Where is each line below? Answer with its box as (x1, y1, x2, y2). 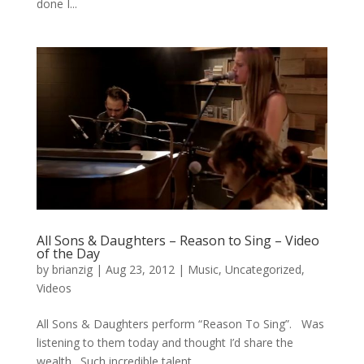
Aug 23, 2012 (105, 262, 175, 278)
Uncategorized (224, 262, 301, 278)
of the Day (36, 245, 100, 263)
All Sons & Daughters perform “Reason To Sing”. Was (36, 316, 324, 332)
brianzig (51, 262, 93, 278)
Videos (36, 280, 71, 297)
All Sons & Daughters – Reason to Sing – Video (36, 232, 319, 250)
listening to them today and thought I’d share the (36, 335, 293, 351)
